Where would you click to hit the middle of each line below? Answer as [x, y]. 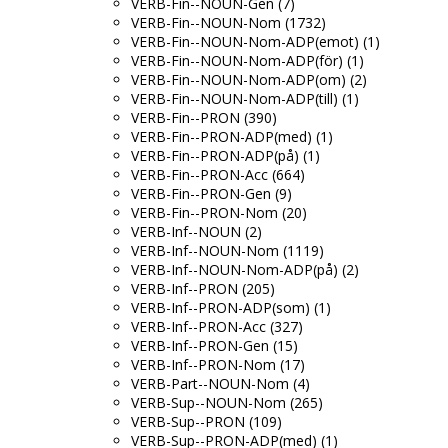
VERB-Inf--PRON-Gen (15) [214, 345]
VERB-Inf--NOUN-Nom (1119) [227, 250]
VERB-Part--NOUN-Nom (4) [220, 383]
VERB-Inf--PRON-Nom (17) [218, 364]
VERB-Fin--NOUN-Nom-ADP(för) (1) [247, 60]
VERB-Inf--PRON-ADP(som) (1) [231, 307]
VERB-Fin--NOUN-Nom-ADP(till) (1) [245, 98]
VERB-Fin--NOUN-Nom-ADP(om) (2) [249, 79]
